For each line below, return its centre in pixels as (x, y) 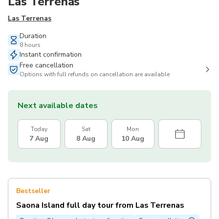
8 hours (30, 45)
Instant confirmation (51, 55)
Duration (33, 36)
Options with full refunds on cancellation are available (95, 75)
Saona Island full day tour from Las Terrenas (100, 206)
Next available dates (58, 106)
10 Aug (133, 139)
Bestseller (33, 191)
